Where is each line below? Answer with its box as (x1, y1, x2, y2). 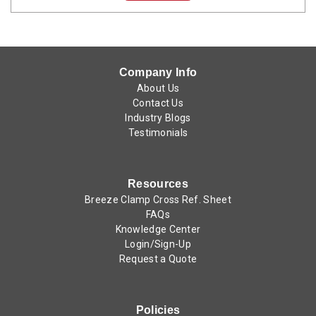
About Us (136, 82, 180, 94)
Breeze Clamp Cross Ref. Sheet (85, 193, 231, 205)
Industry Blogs (125, 111, 191, 123)
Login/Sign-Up (125, 238, 191, 250)
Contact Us (133, 97, 183, 109)
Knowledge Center (115, 223, 201, 235)
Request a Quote (119, 253, 197, 265)
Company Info (119, 66, 197, 78)
